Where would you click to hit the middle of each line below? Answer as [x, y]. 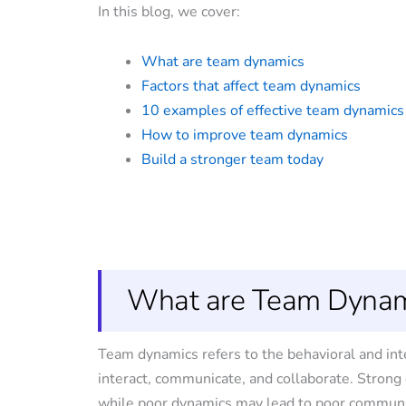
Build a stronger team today [232, 159]
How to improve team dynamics [245, 135]
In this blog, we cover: [169, 12]
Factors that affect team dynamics [251, 86]
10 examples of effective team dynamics [273, 111]
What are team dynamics [223, 62]
